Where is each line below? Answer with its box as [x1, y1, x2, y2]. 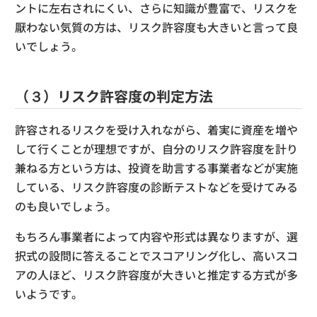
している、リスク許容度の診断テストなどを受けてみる [15, 178, 298, 195]
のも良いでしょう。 [15, 197, 117, 214]
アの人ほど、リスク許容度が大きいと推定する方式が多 [15, 265, 298, 283]
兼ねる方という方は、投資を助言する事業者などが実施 [15, 158, 298, 176]
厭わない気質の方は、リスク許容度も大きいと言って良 [15, 18, 298, 35]
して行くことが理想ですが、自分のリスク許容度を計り [15, 139, 298, 157]
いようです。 [15, 284, 83, 302]
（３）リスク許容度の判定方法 [15, 85, 213, 106]
